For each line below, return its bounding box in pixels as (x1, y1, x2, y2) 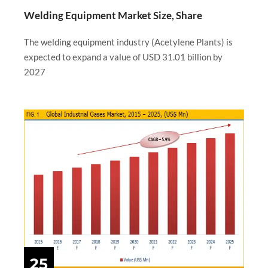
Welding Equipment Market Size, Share (24, 9, 202, 22)
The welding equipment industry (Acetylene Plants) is (24, 36, 233, 48)
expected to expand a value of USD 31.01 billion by (24, 51, 223, 63)
